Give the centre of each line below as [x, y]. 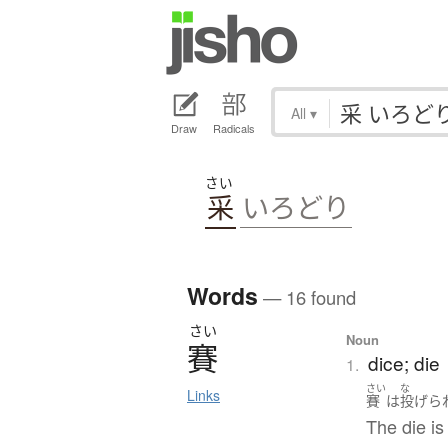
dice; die [404, 362]
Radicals [234, 128]
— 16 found [307, 296]
